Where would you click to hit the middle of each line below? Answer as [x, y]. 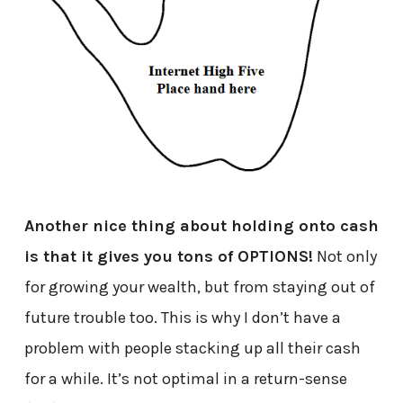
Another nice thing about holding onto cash [201, 225]
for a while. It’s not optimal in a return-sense [185, 378]
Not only [345, 256]
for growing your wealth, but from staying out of [199, 287]
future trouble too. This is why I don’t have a [182, 317]
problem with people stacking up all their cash [192, 348]
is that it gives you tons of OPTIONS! [168, 256]
